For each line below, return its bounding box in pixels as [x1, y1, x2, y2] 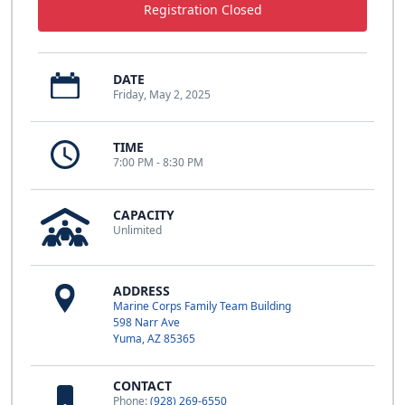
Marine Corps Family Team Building [113, 297, 291, 314]
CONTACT [113, 376, 172, 394]
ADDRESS [113, 281, 170, 299]
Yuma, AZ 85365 [113, 330, 195, 346]
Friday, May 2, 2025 [113, 86, 211, 102]
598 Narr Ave [113, 314, 180, 330]
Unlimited [113, 221, 162, 238]
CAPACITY [113, 205, 174, 223]
